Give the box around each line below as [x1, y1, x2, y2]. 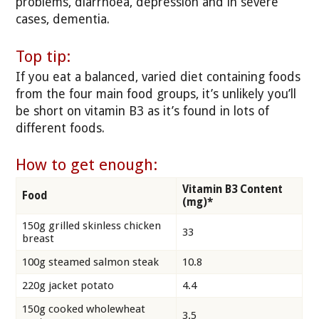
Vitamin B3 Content [182, 182, 283, 196]
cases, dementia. [16, 12, 110, 27]
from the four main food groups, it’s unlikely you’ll [16, 87, 297, 102]
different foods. [16, 121, 105, 136]
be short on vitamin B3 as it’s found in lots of [16, 104, 270, 119]
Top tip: [16, 46, 71, 66]
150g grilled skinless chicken [22, 219, 161, 232]
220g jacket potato [22, 278, 114, 292]
